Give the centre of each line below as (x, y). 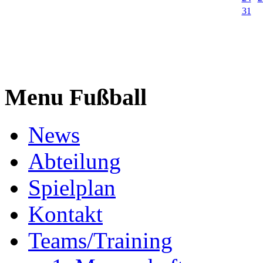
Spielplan (72, 188)
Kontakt (65, 214)
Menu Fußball (76, 97)
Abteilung (75, 161)
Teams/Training (100, 241)
